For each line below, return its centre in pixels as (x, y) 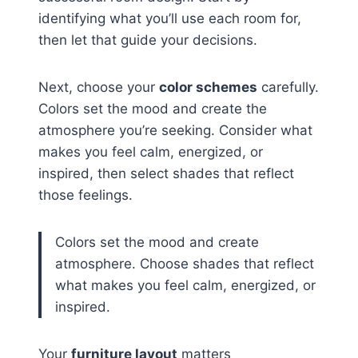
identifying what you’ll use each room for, (170, 19)
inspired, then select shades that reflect (166, 174)
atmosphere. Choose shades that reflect (185, 264)
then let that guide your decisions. (148, 40)
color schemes (208, 88)
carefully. (288, 88)
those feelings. (86, 195)
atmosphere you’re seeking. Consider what (175, 131)
